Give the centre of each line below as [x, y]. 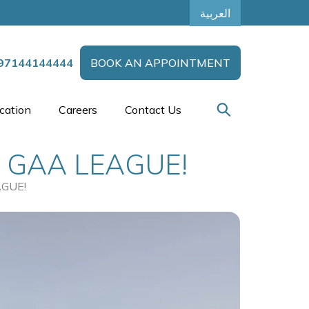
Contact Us [153, 110]
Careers [78, 110]
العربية [215, 13]
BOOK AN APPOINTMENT [160, 63]
